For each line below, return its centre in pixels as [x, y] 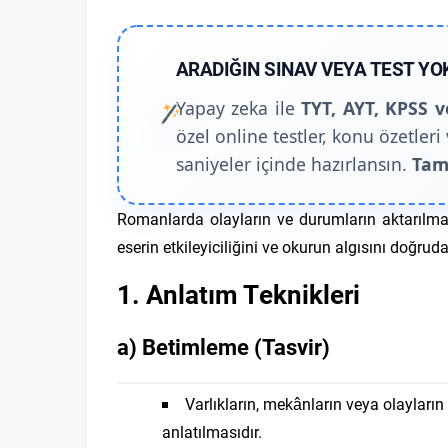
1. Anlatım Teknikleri [238, 294]
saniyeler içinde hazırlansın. [293, 164]
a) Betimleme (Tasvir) [223, 346]
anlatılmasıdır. [212, 431]
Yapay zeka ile [238, 108]
